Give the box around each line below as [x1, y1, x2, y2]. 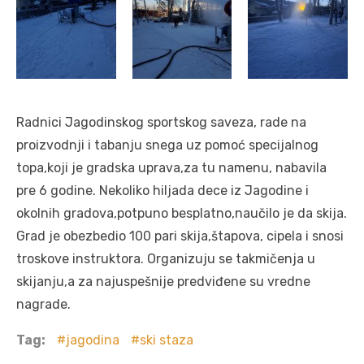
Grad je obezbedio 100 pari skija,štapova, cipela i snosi [16, 227, 344, 244]
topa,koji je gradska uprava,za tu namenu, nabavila [16, 159, 327, 175]
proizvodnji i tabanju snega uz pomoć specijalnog [16, 136, 318, 153]
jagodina [66, 331, 119, 348]
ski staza [140, 331, 193, 348]
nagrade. [16, 296, 71, 312]
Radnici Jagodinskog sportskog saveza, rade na [16, 114, 306, 130]
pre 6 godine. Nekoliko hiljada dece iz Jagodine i [16, 182, 309, 198]
